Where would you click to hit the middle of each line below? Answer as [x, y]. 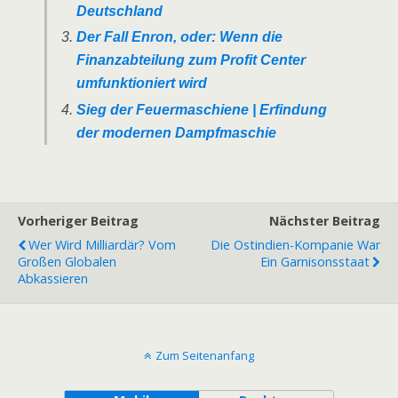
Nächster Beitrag [325, 220]
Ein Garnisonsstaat [315, 261]
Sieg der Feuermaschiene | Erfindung [201, 109]
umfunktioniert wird [141, 84]
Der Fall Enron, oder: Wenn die [179, 37]
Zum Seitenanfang [205, 355]
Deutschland [119, 11]
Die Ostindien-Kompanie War [295, 244]
